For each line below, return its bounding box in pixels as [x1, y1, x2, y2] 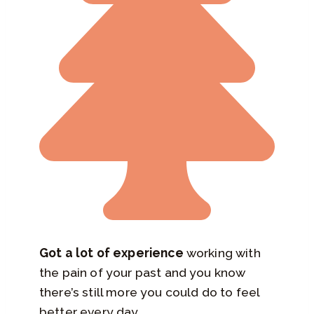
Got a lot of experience [39, 245, 184, 260]
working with [183, 245, 261, 260]
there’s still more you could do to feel [39, 284, 260, 299]
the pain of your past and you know [39, 264, 246, 280]
